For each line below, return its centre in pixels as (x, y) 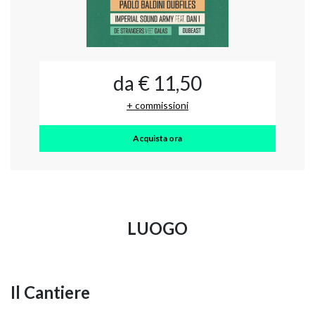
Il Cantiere (50, 292)
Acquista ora (157, 139)
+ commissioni (157, 105)
